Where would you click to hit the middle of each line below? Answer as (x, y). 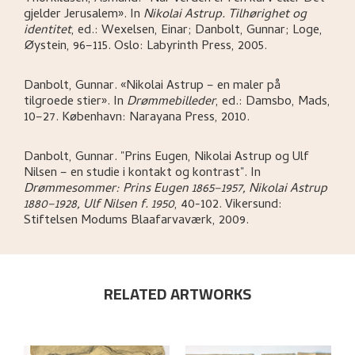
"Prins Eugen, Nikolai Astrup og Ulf (215, 158)
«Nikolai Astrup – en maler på (200, 87)
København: (95, 118)
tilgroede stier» (65, 103)
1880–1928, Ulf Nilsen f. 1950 (99, 206)
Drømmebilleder (171, 103)
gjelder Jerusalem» (74, 15)
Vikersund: (254, 206)
